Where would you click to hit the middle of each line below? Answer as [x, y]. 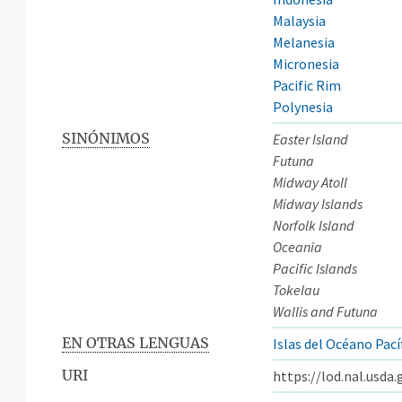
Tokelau [296, 289]
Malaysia [299, 20]
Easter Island [310, 139]
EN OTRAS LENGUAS [135, 342]
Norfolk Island [314, 225]
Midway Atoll [310, 182]
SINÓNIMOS [106, 138]
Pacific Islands [315, 268]
